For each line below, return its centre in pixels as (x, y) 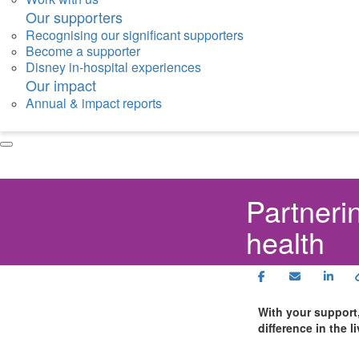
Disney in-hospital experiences (113, 67)
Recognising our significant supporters (135, 35)
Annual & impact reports (94, 103)
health (285, 242)
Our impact (61, 85)
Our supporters (74, 17)
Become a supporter (83, 51)
